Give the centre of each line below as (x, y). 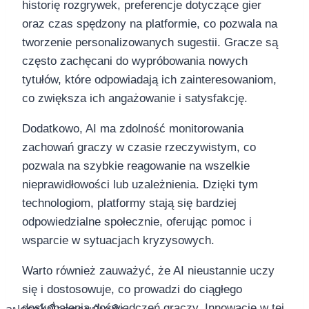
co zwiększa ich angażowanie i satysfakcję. (135, 99)
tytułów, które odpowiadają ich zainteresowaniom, (149, 80)
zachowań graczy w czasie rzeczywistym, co (139, 148)
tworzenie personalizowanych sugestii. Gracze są (150, 43)
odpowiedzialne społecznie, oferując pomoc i (137, 222)
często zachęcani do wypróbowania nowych (135, 61)
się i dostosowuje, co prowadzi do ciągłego (132, 290)
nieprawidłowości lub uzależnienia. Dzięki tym (140, 185)
